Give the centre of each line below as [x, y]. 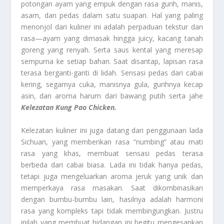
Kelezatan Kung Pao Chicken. [69, 107]
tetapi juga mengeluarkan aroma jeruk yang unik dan [112, 176]
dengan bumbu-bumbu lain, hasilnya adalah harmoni [112, 199]
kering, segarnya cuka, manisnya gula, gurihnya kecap [112, 84]
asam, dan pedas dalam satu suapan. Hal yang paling [112, 15]
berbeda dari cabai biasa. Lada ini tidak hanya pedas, [112, 164]
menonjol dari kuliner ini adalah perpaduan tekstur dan [112, 27]
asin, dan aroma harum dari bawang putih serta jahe [112, 96]
